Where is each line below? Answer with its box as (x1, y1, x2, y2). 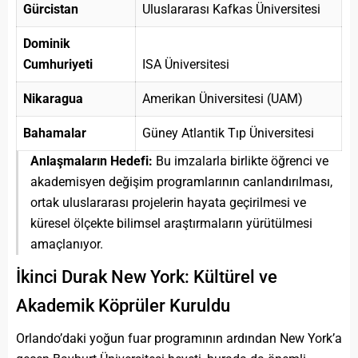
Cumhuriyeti (23, 56, 93, 72)
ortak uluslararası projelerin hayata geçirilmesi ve (30, 194, 306, 210)
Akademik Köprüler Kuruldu (16, 295, 230, 316)
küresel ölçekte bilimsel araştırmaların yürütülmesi (30, 215, 312, 231)
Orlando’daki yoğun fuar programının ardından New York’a (16, 330, 342, 346)
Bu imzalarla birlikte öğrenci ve (153, 153, 328, 169)
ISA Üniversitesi (142, 56, 229, 72)
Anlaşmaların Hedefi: (30, 153, 153, 169)
